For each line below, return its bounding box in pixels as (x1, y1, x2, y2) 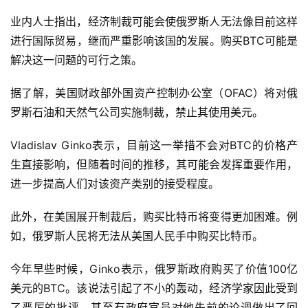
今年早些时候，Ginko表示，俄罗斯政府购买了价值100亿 (10, 262, 298, 276)
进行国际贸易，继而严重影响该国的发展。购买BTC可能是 (10, 34, 298, 48)
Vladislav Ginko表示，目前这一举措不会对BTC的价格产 (10, 138, 298, 153)
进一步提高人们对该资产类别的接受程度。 (10, 177, 219, 191)
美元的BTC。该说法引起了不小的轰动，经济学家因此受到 (10, 281, 298, 296)
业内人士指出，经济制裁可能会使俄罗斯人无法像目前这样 (10, 14, 298, 29)
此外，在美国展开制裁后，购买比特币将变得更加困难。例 (10, 210, 298, 224)
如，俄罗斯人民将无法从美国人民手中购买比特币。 (10, 229, 263, 243)
